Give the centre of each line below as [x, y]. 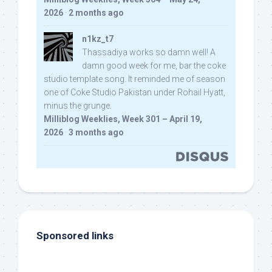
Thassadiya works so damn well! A [149, 53]
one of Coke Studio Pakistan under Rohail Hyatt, [134, 93]
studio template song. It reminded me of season [134, 79]
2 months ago [96, 13]
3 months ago [96, 133]
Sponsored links [75, 236]
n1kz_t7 [98, 39]
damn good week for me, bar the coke [154, 66]
